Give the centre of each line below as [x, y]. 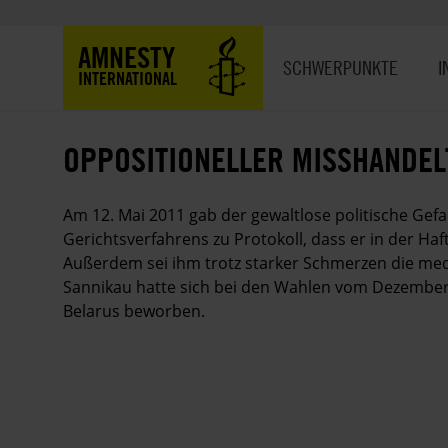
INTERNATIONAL [127, 78]
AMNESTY [126, 56]
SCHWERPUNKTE [340, 67]
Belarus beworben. [134, 310]
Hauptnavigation [326, 38]
